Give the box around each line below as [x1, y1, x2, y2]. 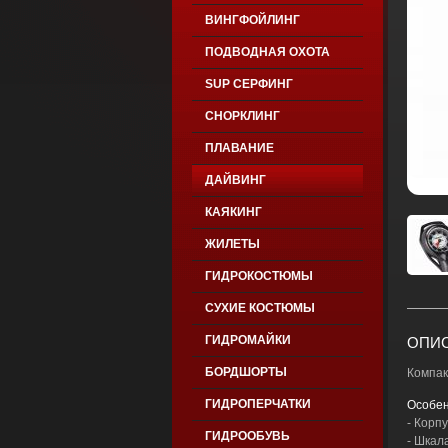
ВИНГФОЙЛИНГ [204, 13, 300, 27]
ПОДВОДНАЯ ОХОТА [204, 45, 330, 59]
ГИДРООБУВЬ [204, 429, 290, 443]
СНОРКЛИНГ [204, 109, 280, 123]
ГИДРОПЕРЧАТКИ [204, 397, 311, 411]
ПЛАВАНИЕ [204, 141, 274, 155]
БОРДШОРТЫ [204, 365, 287, 379]
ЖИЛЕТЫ [204, 237, 260, 251]
